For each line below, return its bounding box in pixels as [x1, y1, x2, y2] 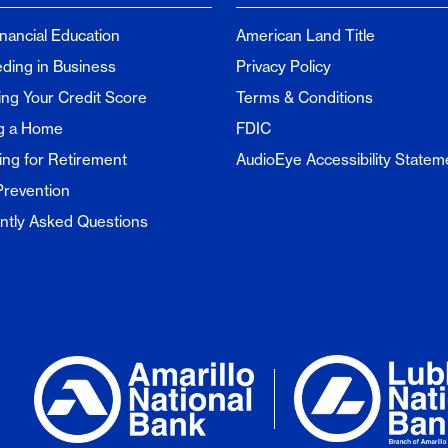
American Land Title [236, 26, 375, 45]
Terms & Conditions [236, 88, 373, 107]
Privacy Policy [236, 57, 331, 76]
